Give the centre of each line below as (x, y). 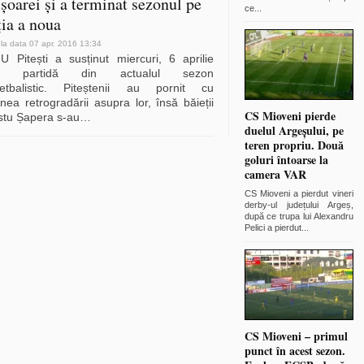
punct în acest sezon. (295, 350)
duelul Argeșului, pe (294, 131)
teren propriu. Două (294, 145)
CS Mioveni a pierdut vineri (299, 194)
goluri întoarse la (286, 160)
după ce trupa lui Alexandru (299, 217)
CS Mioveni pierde (290, 116)
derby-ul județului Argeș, (299, 205)
